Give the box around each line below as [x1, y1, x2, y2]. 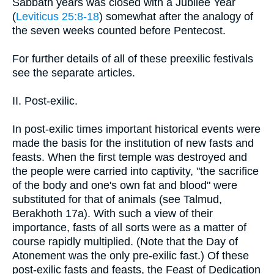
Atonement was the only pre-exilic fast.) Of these [12, 249, 249, 262]
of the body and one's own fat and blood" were [12, 179, 237, 191]
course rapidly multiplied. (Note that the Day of [12, 235, 238, 248]
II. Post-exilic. [12, 94, 78, 107]
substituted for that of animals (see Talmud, [12, 193, 222, 206]
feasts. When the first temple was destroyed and [12, 150, 247, 163]
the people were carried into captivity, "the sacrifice [12, 165, 259, 177]
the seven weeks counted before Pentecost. [12, 24, 226, 37]
